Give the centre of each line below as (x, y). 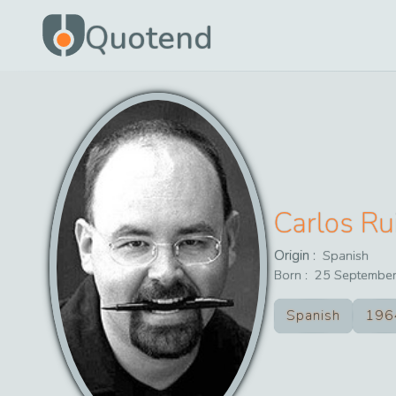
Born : (291, 274)
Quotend (149, 38)
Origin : (297, 255)
